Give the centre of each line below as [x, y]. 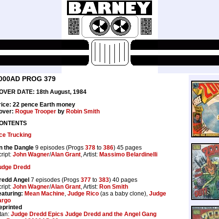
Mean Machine [44, 193]
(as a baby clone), [124, 193]
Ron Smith [114, 186]
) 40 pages [123, 180]
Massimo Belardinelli [128, 154]
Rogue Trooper [36, 111]
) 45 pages [128, 147]
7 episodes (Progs [55, 180]
